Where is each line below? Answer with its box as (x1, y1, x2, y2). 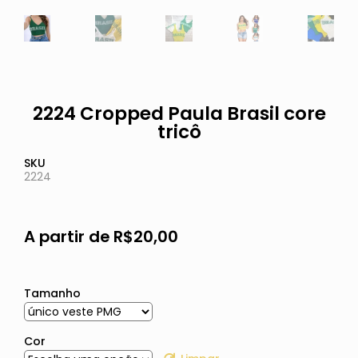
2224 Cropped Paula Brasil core (32, 101, 326, 127)
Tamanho (23, 285, 81, 302)
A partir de (23, 225, 113, 249)
